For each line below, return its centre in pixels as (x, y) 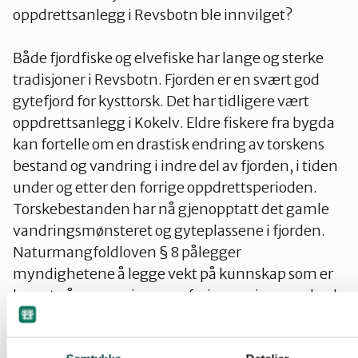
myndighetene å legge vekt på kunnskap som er (173, 273)
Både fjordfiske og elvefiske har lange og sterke (168, 58)
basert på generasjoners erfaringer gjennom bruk (177, 295)
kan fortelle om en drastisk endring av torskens (169, 144)
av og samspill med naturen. (107, 316)
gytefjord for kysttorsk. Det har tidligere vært (161, 101)
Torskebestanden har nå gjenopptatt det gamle (171, 209)
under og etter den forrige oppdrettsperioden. (165, 187)
